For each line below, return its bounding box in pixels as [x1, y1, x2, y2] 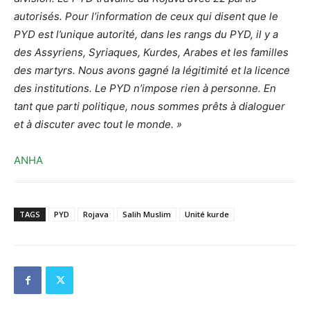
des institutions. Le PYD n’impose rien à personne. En [14, 82, 276, 95]
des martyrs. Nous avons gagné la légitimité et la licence [14, 64, 290, 77]
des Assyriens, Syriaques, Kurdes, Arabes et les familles [14, 46, 289, 60]
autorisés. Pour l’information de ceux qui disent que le [14, 10, 278, 24]
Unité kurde [185, 209, 229, 220]
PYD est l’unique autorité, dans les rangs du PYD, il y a [14, 28, 278, 42]
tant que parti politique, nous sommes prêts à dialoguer [14, 100, 285, 113]
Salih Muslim [122, 209, 171, 220]
